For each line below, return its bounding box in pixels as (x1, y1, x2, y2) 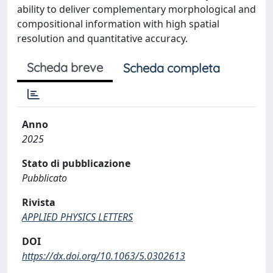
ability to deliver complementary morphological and (17, 2, 256, 16)
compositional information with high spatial (17, 16, 219, 30)
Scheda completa (123, 60, 220, 76)
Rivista (22, 195, 55, 209)
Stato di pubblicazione (22, 156, 130, 170)
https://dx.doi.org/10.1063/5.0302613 (22, 249, 185, 263)
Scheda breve (27, 59, 103, 75)
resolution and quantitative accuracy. (17, 31, 188, 45)
